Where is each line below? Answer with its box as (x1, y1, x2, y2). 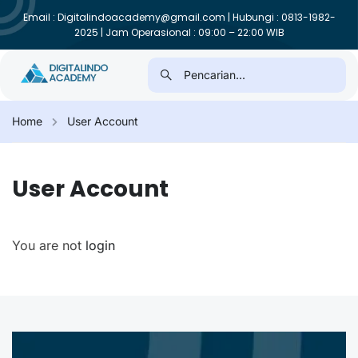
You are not (12, 237, 86, 253)
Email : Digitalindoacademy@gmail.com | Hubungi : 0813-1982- (22, 10, 336, 24)
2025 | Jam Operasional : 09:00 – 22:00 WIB (74, 26, 284, 39)
